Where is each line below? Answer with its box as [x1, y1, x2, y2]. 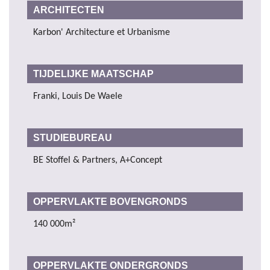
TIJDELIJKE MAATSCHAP [33, 68, 156, 79]
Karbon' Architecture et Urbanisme [33, 27, 170, 37]
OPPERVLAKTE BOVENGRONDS [33, 196, 190, 207]
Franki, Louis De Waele [33, 91, 122, 101]
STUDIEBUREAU [33, 132, 115, 143]
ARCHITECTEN [33, 4, 107, 15]
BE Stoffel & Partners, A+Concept [33, 155, 162, 165]
